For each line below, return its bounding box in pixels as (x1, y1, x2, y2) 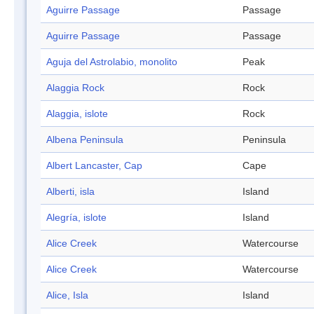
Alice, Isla (46, 289, 88, 301)
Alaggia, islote (46, 108, 108, 120)
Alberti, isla (46, 186, 95, 198)
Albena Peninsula (46, 134, 123, 146)
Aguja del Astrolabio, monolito (46, 56, 177, 68)
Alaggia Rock (46, 82, 104, 94)
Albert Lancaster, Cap (46, 160, 142, 172)
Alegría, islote (46, 212, 107, 224)
